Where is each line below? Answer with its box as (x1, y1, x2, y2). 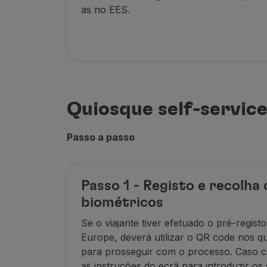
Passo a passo (67, 131, 135, 143)
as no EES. (81, 4, 130, 15)
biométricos (81, 195, 163, 210)
